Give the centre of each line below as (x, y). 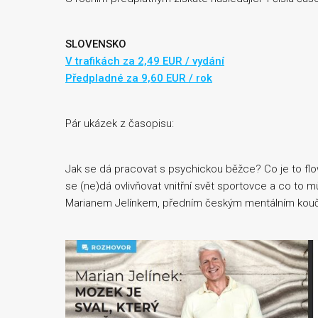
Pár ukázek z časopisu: (120, 124)
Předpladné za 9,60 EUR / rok (139, 78)
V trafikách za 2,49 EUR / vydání (145, 61)
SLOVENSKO (96, 44)
